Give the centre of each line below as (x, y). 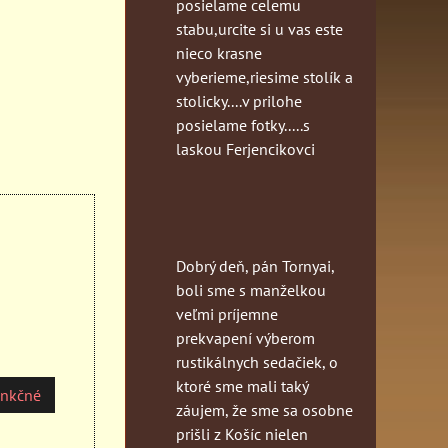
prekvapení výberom (245, 337)
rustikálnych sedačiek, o (257, 361)
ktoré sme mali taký (242, 385)
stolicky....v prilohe (239, 100)
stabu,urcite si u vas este (259, 28)
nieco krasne (219, 52)
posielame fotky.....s (243, 124)
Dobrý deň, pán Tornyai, (255, 265)
